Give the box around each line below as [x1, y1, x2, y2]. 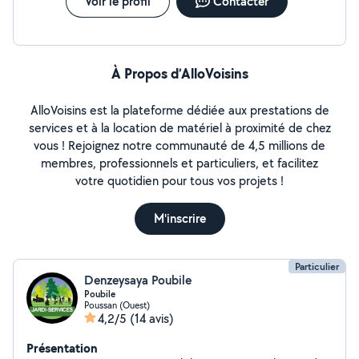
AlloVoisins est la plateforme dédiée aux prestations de [30, 102, 329, 119]
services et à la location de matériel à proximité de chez [28, 119, 331, 136]
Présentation [26, 339, 98, 357]
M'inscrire [153, 210, 206, 227]
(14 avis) [130, 310, 174, 327]
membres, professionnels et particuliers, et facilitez [41, 155, 318, 171]
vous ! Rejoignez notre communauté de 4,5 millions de [34, 137, 325, 154]
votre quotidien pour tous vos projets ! [75, 172, 284, 189]
